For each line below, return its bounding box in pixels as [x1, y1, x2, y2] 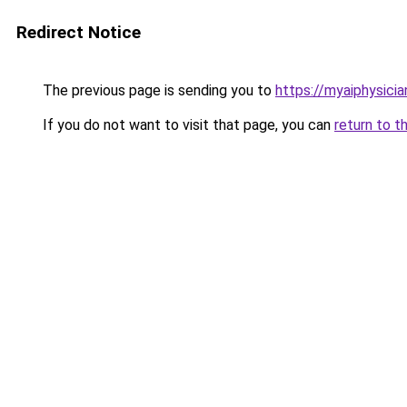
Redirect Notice [16, 22, 141, 43]
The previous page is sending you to [39, 82, 275, 99]
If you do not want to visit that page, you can [39, 116, 334, 134]
